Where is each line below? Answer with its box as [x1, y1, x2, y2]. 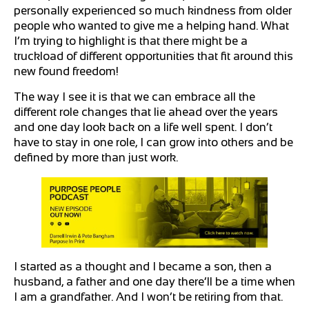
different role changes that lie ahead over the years [14, 105, 278, 119]
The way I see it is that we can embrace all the [14, 90, 255, 103]
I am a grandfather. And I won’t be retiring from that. [14, 290, 283, 304]
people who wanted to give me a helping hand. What [14, 19, 289, 33]
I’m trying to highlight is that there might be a [14, 34, 248, 48]
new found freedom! [14, 65, 119, 79]
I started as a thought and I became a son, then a [14, 260, 272, 274]
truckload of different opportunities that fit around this [14, 50, 293, 63]
